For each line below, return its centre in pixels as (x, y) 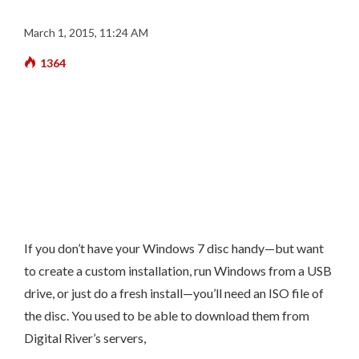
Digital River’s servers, (85, 338)
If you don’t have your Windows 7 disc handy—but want (174, 248)
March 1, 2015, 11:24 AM (86, 32)
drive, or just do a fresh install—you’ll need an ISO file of (174, 293)
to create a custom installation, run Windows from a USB (178, 270)
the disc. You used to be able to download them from (167, 315)
